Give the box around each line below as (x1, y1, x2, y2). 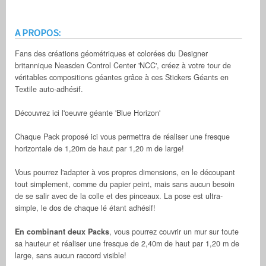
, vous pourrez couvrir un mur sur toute (109, 226, 239, 237)
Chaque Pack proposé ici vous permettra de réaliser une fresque (15, 131, 230, 142)
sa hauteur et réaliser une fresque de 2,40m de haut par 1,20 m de (15, 238, 239, 249)
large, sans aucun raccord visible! (15, 250, 126, 261)
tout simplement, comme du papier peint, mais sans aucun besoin (15, 179, 235, 190)
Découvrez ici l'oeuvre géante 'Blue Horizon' (15, 107, 160, 119)
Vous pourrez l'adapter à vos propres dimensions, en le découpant (15, 167, 235, 178)
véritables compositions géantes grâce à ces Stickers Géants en (15, 72, 229, 83)
